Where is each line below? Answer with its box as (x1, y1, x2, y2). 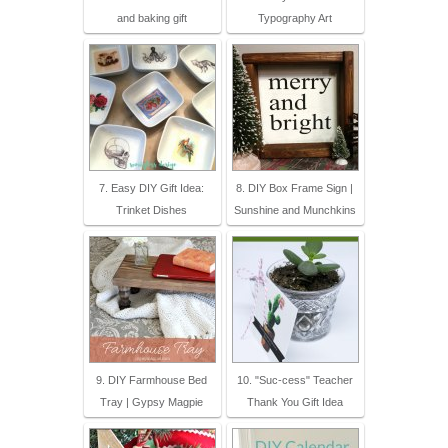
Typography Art (257, 12, 332, 25)
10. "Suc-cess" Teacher (236, 374, 353, 387)
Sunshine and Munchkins (233, 204, 356, 217)
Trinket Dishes (116, 204, 187, 217)
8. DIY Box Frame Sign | (236, 182, 353, 195)
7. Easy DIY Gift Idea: (99, 182, 204, 195)
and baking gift (116, 12, 187, 25)
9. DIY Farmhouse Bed (96, 374, 207, 387)
